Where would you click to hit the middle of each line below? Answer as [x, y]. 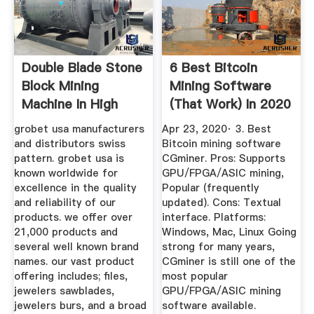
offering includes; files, [70, 276]
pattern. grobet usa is [69, 158]
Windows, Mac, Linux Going [230, 232]
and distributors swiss [69, 143]
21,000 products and [66, 232]
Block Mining [60, 86]
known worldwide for [66, 173]
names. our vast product [74, 261]
